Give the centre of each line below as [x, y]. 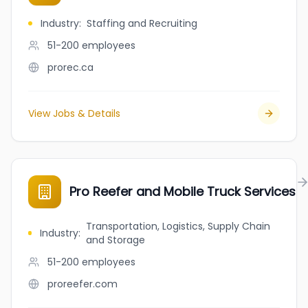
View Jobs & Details [74, 113]
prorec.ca [70, 67]
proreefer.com [82, 284]
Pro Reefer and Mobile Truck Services [183, 191]
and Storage [115, 240]
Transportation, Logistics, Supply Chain [178, 226]
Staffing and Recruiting [142, 23]
